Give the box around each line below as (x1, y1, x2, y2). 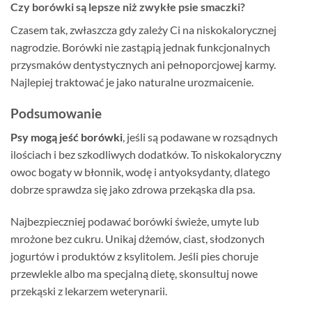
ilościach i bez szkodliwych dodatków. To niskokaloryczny (10, 148, 281, 162)
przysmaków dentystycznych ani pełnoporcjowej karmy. (10, 57, 276, 71)
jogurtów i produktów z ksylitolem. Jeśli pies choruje (10, 249, 258, 263)
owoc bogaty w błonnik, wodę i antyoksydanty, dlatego (10, 165, 270, 179)
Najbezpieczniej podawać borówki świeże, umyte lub (10, 214, 259, 228)
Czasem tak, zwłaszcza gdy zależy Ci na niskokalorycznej (10, 22, 276, 36)
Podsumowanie (10, 104, 102, 121)
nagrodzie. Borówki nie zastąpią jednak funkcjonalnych (10, 40, 270, 54)
